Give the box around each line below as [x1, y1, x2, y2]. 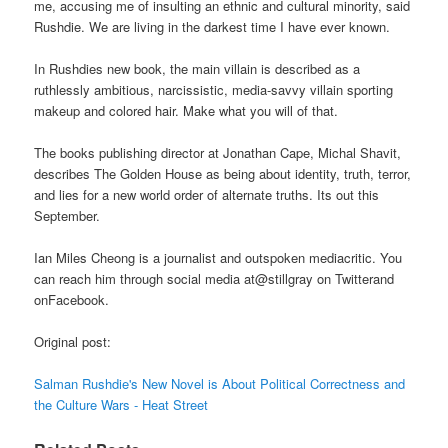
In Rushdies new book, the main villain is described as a [34, 58, 361, 78]
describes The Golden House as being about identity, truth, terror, [34, 164, 412, 184]
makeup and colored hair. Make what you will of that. [34, 100, 339, 120]
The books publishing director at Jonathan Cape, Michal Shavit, [34, 143, 402, 163]
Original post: [34, 332, 112, 352]
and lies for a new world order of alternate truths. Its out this [34, 185, 380, 205]
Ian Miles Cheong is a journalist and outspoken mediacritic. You [34, 248, 403, 268]
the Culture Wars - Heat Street [34, 395, 209, 415]
